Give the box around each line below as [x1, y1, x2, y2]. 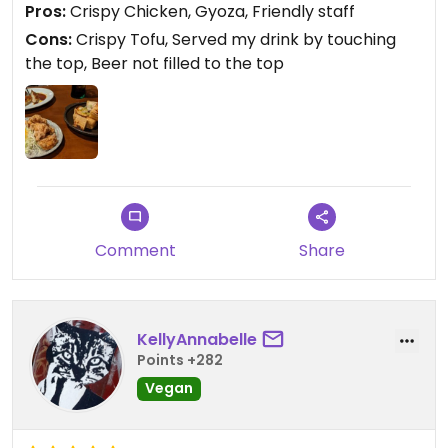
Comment [94, 238, 176, 262]
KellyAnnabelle [137, 328, 257, 352]
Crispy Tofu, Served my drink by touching [72, 28, 396, 52]
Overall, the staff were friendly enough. [25, 12, 330, 36]
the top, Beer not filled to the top [25, 52, 284, 76]
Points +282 [137, 350, 223, 371]
